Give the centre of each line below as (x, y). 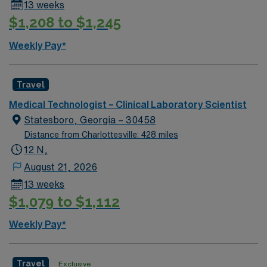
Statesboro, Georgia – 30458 (90, 119)
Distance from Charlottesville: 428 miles (101, 134)
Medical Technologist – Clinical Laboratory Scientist (128, 104)
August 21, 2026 (61, 167)
